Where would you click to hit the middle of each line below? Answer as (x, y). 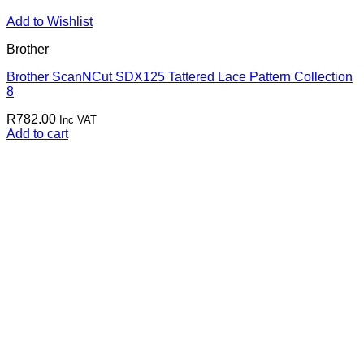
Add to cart (37, 134)
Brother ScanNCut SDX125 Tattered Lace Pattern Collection (180, 77)
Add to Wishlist (50, 22)
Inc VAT (78, 120)
